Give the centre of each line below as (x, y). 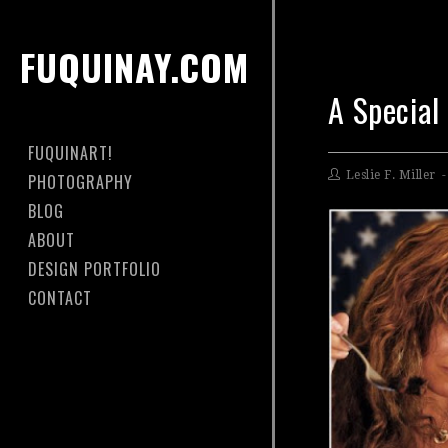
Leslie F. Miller (390, 175)
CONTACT (60, 298)
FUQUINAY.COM (134, 66)
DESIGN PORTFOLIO (94, 269)
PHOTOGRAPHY (80, 182)
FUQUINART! (70, 153)
